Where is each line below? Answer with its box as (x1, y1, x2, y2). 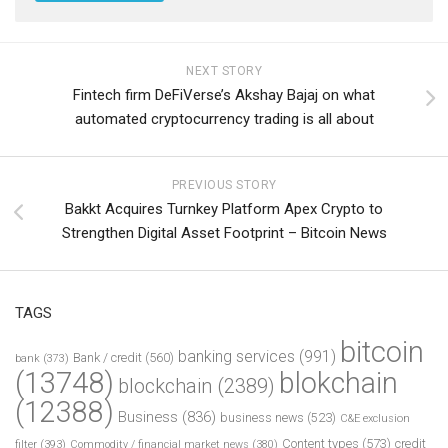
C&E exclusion (340, 411, 410, 425)
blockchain (118, 373, 212, 398)
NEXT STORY (186, 63, 262, 78)
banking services (178, 346, 295, 366)
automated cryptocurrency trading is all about (74, 109, 374, 128)
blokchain (279, 365, 398, 400)
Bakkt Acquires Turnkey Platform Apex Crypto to (65, 199, 383, 218)
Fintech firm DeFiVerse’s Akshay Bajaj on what (73, 85, 375, 104)
